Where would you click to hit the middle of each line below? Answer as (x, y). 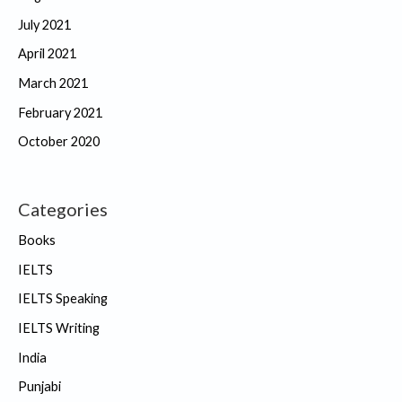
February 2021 (60, 112)
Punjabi (39, 387)
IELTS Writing (59, 328)
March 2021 (53, 83)
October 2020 (59, 142)
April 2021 (47, 54)
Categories (63, 209)
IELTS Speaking (63, 299)
